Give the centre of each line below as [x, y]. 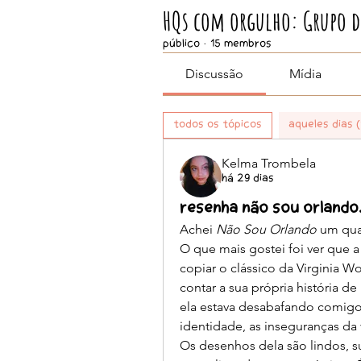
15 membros [241, 45]
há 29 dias [248, 179]
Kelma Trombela [269, 164]
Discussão [215, 74]
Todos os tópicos [218, 125]
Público [181, 45]
